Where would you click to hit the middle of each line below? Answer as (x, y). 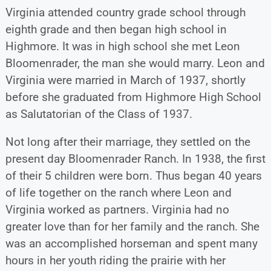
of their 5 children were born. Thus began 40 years (133, 175)
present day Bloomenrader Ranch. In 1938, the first (135, 158)
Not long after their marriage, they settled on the (128, 142)
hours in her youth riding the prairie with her (115, 260)
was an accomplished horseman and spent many (131, 243)
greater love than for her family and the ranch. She (132, 226)
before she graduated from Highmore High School (133, 97)
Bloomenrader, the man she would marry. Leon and (135, 63)
